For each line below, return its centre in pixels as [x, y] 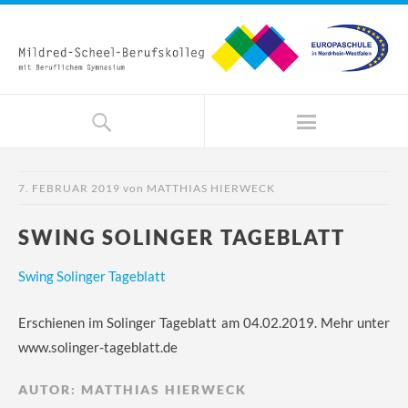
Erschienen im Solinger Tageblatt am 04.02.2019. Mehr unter [204, 322]
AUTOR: [50, 389]
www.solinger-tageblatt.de [98, 347]
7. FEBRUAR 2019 [69, 188]
